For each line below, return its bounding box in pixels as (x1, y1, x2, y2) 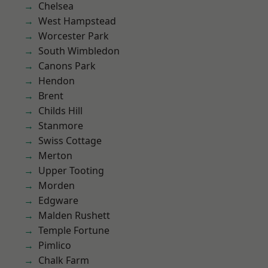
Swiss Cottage (38, 134, 102, 147)
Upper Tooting (38, 164, 104, 177)
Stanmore (38, 119, 83, 132)
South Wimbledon (38, 44, 120, 57)
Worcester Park (38, 29, 109, 42)
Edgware (38, 194, 78, 207)
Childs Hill (38, 104, 83, 117)
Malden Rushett (38, 209, 110, 222)
